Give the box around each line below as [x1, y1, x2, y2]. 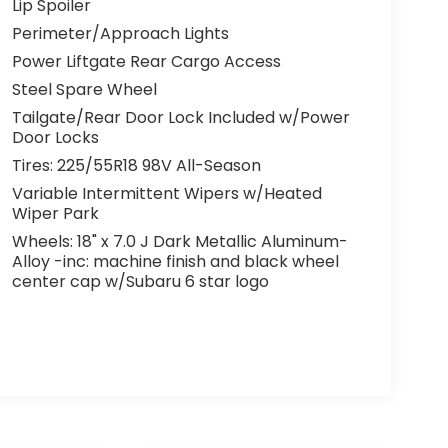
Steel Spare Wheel [11, 78, 157, 102]
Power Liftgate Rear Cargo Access [11, 50, 281, 74]
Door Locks [11, 126, 99, 150]
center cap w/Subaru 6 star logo [11, 270, 269, 294]
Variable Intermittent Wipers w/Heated [11, 182, 322, 206]
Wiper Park [11, 202, 99, 226]
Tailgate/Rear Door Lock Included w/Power [11, 106, 350, 130]
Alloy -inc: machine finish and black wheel [11, 250, 339, 274]
